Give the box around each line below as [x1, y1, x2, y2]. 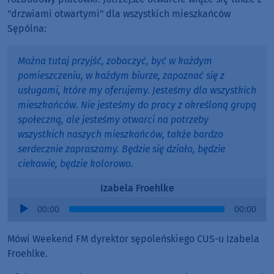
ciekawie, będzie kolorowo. [18, 157, 133, 169]
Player [7, 212, 35, 224]
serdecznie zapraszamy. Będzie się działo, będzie [18, 143, 225, 155]
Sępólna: [7, 22, 46, 34]
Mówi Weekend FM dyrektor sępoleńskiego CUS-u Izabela [7, 232, 259, 245]
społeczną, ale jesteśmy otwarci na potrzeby [18, 113, 209, 125]
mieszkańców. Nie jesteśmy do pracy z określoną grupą [18, 98, 256, 111]
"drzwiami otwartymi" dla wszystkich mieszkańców [7, 7, 231, 20]
